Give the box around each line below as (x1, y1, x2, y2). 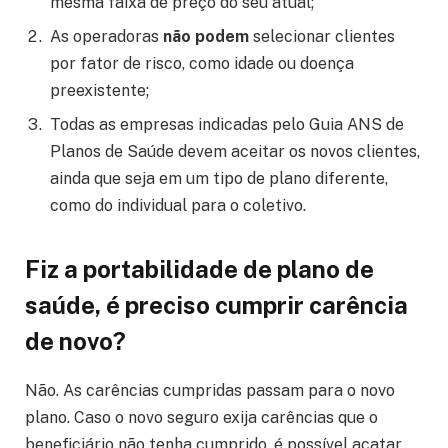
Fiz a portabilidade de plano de (25, 255, 374, 284)
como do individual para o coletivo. (50, 195, 306, 215)
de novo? (25, 327, 126, 356)
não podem (163, 26, 249, 46)
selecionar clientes (249, 26, 395, 46)
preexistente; (50, 80, 149, 100)
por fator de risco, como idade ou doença (50, 53, 354, 73)
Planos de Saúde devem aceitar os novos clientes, (50, 141, 420, 161)
